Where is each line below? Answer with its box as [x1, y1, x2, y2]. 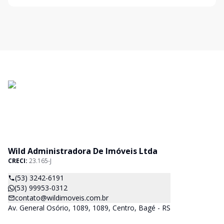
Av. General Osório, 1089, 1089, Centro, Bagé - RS [8, 203, 170, 212]
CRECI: [8, 156, 29, 165]
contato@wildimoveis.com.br [15, 193, 108, 202]
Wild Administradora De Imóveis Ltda [8, 145, 157, 156]
